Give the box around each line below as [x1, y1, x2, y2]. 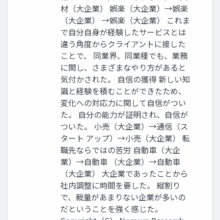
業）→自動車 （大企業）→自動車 [60, 156, 180, 168]
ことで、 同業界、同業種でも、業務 [60, 50, 188, 62]
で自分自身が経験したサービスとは [60, 26, 186, 38]
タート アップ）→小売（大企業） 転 [60, 132, 190, 144]
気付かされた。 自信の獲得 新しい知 [60, 73, 190, 85]
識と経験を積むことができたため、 [60, 85, 186, 97]
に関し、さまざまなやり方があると [60, 61, 186, 74]
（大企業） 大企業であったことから [60, 167, 188, 180]
